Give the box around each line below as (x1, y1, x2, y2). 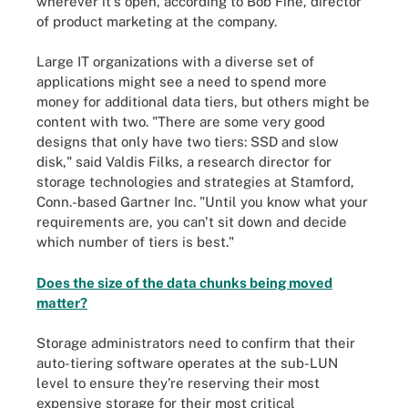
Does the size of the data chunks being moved (36, 274, 332, 291)
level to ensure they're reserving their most (36, 375, 320, 391)
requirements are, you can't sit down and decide (36, 214, 347, 229)
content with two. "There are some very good (36, 114, 325, 129)
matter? (36, 294, 87, 311)
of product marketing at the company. (36, 13, 277, 29)
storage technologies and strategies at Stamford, (36, 174, 354, 189)
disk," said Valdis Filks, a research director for (36, 154, 331, 169)
